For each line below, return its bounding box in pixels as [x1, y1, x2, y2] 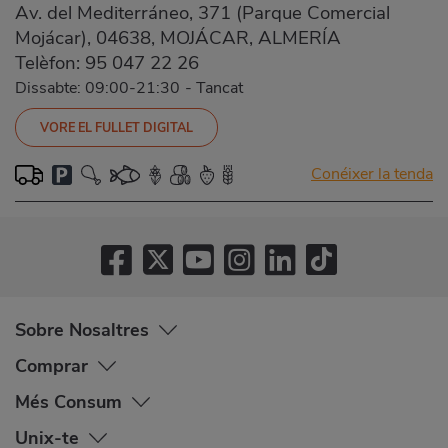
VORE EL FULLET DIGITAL [40, 118, 193, 136]
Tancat [196, 76, 243, 99]
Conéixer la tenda [311, 162, 433, 185]
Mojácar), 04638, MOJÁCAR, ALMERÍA [15, 24, 341, 51]
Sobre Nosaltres [15, 317, 149, 342]
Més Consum [15, 389, 122, 414]
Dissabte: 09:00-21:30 [15, 76, 180, 99]
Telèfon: [15, 49, 85, 76]
